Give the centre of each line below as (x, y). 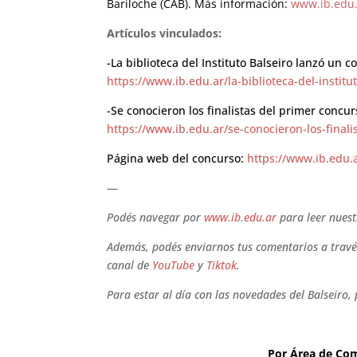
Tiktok (222, 265)
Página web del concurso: (176, 158)
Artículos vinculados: (165, 33)
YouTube (174, 265)
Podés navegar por (156, 217)
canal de (130, 265)
